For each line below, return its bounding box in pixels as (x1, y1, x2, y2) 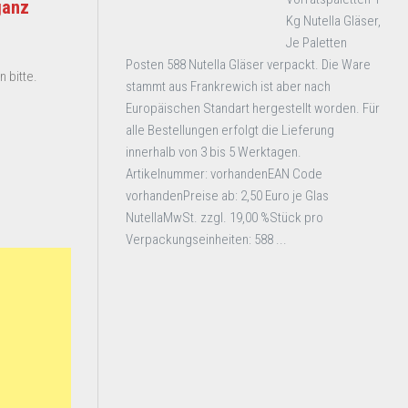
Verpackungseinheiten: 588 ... (126, 231, 287, 248)
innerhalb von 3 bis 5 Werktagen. (126, 144, 301, 160)
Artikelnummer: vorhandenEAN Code (126, 166, 322, 182)
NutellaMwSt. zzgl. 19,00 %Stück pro (126, 209, 323, 226)
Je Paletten (286, 35, 347, 51)
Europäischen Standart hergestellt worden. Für (126, 100, 380, 117)
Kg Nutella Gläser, (286, 13, 381, 29)
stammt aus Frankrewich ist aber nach (126, 78, 331, 95)
